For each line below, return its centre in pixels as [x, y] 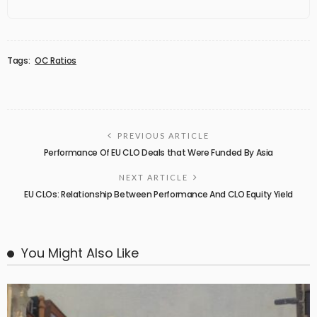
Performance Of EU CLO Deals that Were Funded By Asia [158, 153]
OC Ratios [56, 61]
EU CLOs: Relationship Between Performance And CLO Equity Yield [158, 195]
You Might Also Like [80, 253]
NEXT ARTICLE [154, 178]
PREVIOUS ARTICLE [163, 136]
